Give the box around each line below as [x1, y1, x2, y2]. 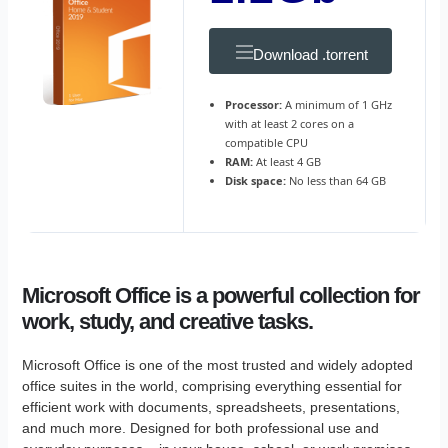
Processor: [225, 97, 282, 112]
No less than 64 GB [286, 173, 386, 188]
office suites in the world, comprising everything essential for [21, 378, 402, 394]
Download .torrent [253, 46, 368, 63]
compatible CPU [225, 135, 308, 150]
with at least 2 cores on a [225, 116, 354, 131]
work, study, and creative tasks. [21, 309, 313, 334]
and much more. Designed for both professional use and [21, 420, 379, 436]
